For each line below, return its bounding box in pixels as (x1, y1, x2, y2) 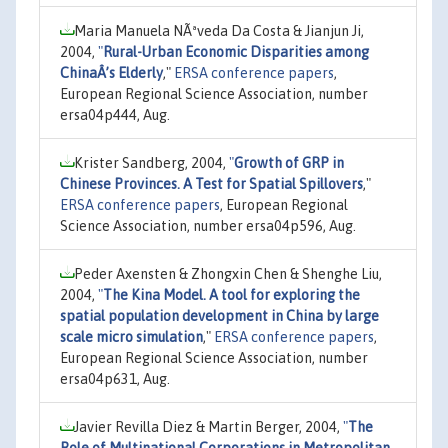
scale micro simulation (60, 328, 203, 345)
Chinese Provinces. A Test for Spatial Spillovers (60, 175, 363, 192)
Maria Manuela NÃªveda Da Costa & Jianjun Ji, (74, 22, 364, 39)
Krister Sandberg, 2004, (74, 154, 229, 171)
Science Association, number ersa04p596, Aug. (60, 217, 356, 234)
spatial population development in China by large (60, 307, 379, 324)
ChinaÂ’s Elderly (60, 64, 163, 81)
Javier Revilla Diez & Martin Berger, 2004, (74, 418, 343, 435)
